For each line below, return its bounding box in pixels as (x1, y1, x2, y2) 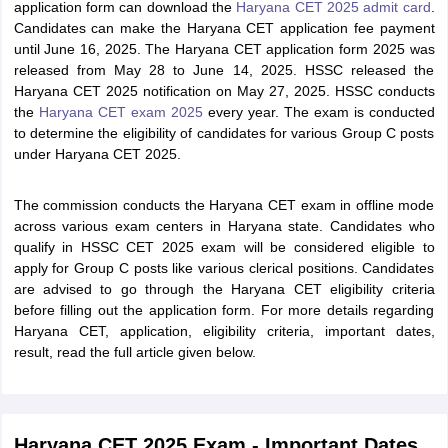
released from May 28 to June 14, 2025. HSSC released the (13, 62, 435, 78)
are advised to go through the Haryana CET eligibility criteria (13, 281, 435, 297)
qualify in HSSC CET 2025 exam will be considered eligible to (13, 239, 435, 255)
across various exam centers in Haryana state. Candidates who (13, 218, 435, 234)
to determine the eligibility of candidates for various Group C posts (13, 125, 435, 141)
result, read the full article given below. (13, 344, 256, 360)
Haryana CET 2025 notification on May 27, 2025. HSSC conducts (13, 83, 435, 99)
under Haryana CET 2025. (13, 146, 181, 162)
